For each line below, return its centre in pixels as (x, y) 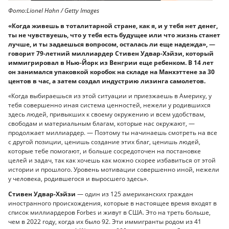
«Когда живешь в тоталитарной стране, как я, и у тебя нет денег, (113, 26)
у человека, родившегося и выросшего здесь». (78, 179)
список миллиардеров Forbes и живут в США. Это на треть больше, (109, 212)
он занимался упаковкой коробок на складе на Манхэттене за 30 (111, 72)
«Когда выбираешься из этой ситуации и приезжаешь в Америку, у (110, 96)
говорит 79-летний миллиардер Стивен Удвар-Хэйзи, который (111, 53)
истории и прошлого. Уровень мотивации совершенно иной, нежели (114, 170)
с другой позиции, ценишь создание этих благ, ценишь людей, (104, 142)
